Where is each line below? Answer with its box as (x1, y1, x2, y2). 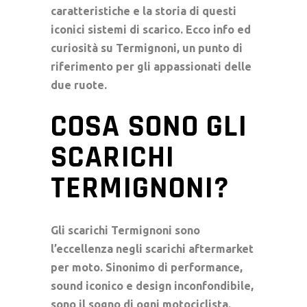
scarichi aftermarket (145, 243, 254, 256)
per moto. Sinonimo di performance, (51, 261, 243, 274)
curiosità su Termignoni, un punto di (51, 42, 243, 55)
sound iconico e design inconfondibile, (51, 280, 254, 293)
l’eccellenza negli (51, 243, 145, 256)
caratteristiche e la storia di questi (51, 5, 236, 18)
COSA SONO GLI (51, 107, 247, 147)
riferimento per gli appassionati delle (51, 60, 251, 73)
